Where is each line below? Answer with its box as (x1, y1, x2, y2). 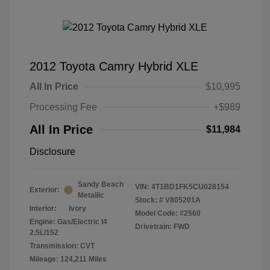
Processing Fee (30, 102, 97, 112)
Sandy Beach (78, 180, 124, 189)
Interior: (30, 204, 57, 213)
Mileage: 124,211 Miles (30, 255, 107, 263)
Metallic (78, 191, 104, 199)
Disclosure (30, 146, 75, 157)
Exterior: (30, 186, 60, 194)
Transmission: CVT (30, 242, 95, 250)
